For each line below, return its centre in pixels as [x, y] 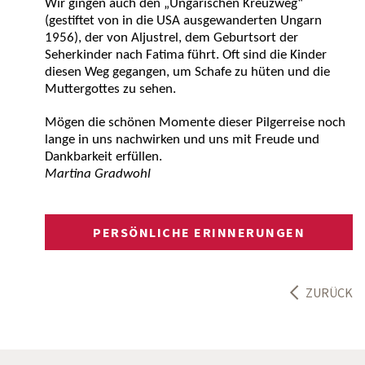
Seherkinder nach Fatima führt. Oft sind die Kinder [186, 55]
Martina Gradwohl [98, 174]
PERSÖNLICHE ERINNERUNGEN [199, 232]
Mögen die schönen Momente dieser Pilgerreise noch [195, 123]
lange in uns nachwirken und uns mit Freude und [182, 140]
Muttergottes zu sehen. [110, 89]
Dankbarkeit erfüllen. [103, 157]
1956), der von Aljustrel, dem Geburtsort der [172, 38]
